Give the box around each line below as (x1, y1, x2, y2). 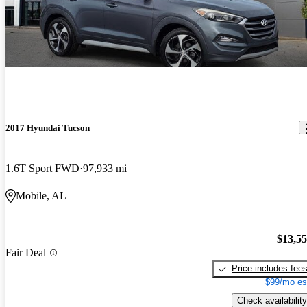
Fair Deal (5, 247, 46, 258)
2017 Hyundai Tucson (5, 122, 90, 133)
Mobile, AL (16, 189, 66, 201)
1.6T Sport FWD (5, 162, 79, 174)
